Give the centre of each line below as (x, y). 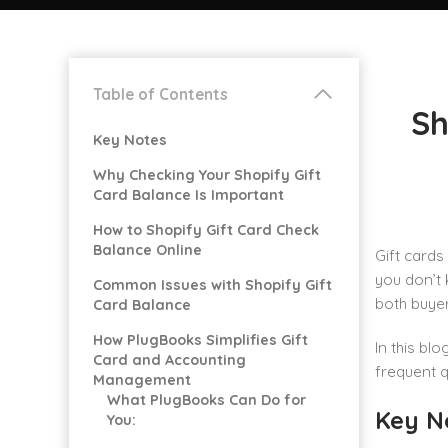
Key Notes (130, 140)
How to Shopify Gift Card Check (206, 230)
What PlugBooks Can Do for (207, 400)
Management (142, 380)
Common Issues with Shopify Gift (212, 285)
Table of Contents (160, 94)
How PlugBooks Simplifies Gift (200, 340)
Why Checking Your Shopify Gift (207, 175)
